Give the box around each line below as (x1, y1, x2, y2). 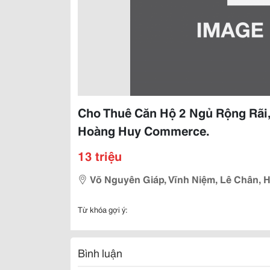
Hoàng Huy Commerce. (78, 122, 210, 139)
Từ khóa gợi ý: (78, 204, 128, 215)
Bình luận (78, 245, 122, 260)
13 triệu (78, 147, 122, 164)
